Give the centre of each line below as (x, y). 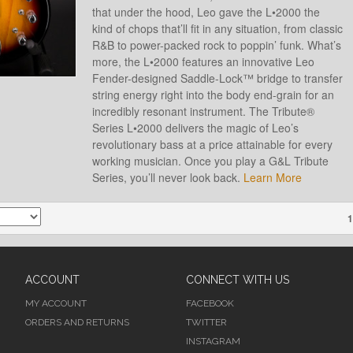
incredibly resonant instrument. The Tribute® (203, 111)
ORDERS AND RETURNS (77, 322)
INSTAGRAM (213, 341)
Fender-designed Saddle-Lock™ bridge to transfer (217, 78)
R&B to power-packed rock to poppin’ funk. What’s (216, 45)
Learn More (272, 177)
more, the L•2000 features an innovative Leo (203, 61)
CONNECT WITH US (238, 279)
